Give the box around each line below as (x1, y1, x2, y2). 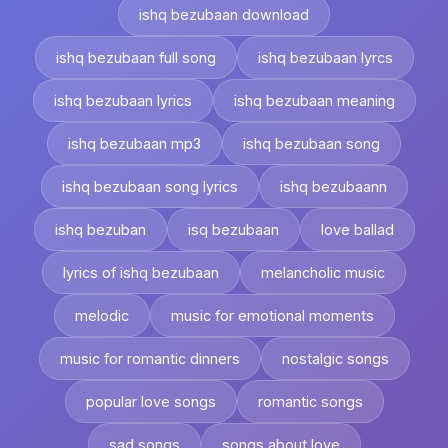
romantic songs (257, 393, 363, 410)
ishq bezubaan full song (55, 49, 216, 66)
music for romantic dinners (59, 350, 240, 367)
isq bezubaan (187, 221, 279, 238)
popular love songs (85, 393, 216, 410)
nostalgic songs (281, 350, 389, 367)
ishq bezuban (54, 221, 146, 238)
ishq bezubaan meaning (233, 92, 395, 109)
